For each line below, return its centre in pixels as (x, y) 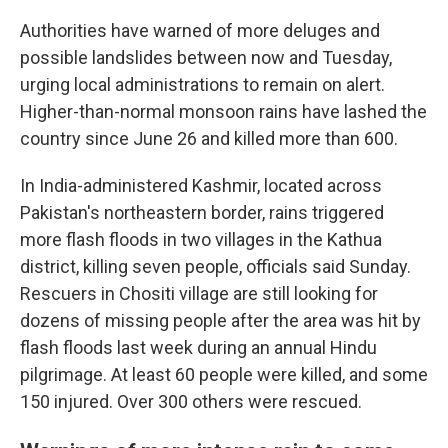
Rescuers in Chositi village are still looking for (199, 293)
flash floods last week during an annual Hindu (198, 347)
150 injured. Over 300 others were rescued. (191, 401)
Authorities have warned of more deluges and (200, 30)
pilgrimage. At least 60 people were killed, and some (224, 374)
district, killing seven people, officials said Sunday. (215, 266)
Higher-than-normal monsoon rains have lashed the (223, 111)
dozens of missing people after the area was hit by (220, 320)
